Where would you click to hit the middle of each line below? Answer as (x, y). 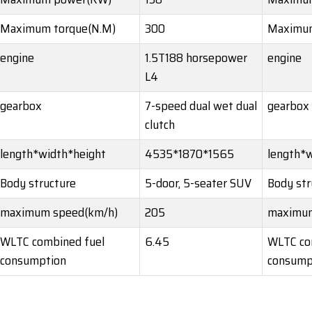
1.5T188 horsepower (196, 58)
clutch (160, 125)
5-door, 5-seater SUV (198, 184)
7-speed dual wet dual (201, 106)
